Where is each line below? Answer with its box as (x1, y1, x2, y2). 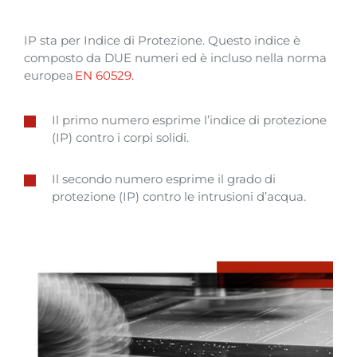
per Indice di (57, 32, 138, 48)
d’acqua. (253, 189, 306, 205)
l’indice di (201, 112, 263, 128)
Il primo (52, 112, 101, 128)
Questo (208, 32, 251, 48)
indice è (251, 32, 300, 48)
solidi (156, 130, 186, 146)
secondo (62, 171, 112, 187)
